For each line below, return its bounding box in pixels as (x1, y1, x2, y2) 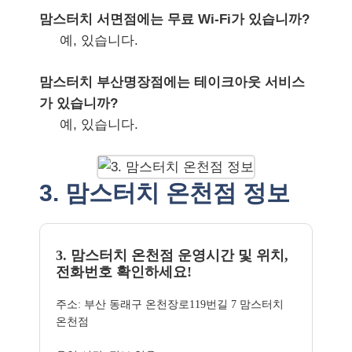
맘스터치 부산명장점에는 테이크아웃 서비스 (39, 74, 305, 90)
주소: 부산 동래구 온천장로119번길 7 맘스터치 (56, 299, 284, 310)
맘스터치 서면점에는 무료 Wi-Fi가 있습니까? (39, 12, 310, 27)
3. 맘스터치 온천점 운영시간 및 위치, (56, 247, 288, 263)
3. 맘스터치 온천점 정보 (39, 180, 290, 206)
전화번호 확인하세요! (56, 264, 192, 280)
